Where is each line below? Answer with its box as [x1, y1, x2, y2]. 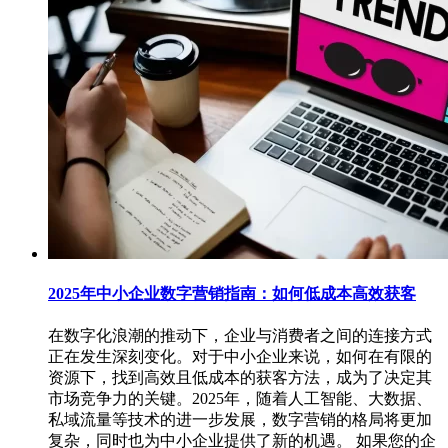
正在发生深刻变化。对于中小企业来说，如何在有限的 [48, 348, 432, 366]
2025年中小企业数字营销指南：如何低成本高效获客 [48, 285, 416, 303]
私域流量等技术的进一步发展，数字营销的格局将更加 [48, 411, 432, 429]
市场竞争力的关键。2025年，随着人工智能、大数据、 [48, 390, 432, 408]
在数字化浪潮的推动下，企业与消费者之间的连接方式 [48, 327, 432, 345]
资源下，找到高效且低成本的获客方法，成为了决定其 [48, 369, 432, 387]
